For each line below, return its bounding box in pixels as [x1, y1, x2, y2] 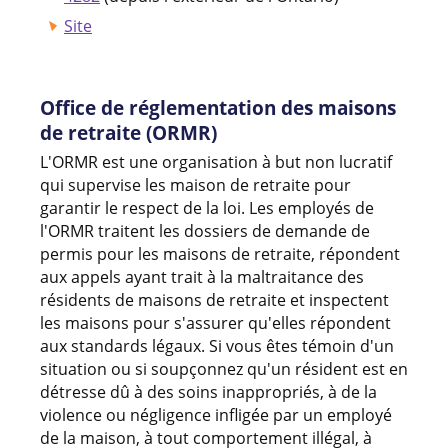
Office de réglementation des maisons [40, 94, 396, 120]
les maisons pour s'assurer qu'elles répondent [40, 311, 391, 334]
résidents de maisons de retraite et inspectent [40, 288, 389, 311]
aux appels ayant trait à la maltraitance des [40, 265, 364, 288]
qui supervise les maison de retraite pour [40, 173, 351, 196]
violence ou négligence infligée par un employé [40, 403, 392, 426]
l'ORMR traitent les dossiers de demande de [40, 219, 370, 242]
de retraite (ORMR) [40, 119, 217, 145]
